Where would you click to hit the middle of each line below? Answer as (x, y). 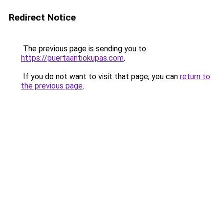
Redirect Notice (42, 17)
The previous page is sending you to (84, 49)
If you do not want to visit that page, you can (100, 77)
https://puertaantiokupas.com (72, 58)
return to (195, 77)
